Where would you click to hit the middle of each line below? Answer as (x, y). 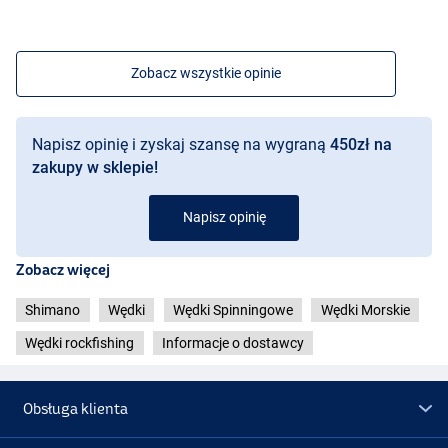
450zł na (361, 145)
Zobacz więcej (63, 270)
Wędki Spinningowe (232, 310)
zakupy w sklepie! (95, 168)
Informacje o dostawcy (233, 343)
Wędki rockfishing (80, 343)
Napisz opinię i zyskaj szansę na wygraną (181, 145)
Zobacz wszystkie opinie (206, 73)
